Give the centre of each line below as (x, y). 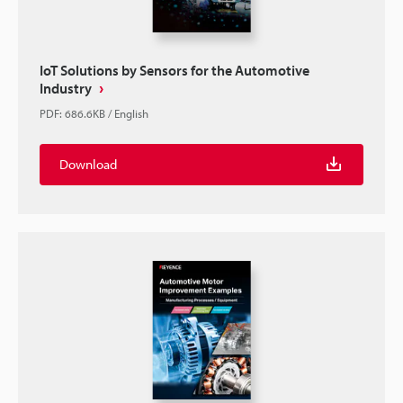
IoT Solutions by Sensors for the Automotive (175, 70)
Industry (66, 88)
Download (88, 164)
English (131, 113)
